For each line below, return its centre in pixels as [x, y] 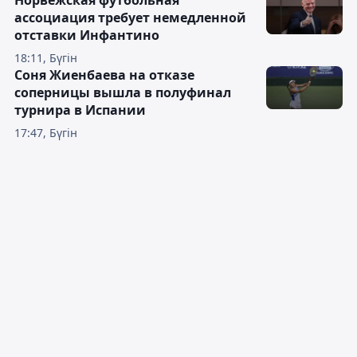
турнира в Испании [80, 110]
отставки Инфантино [87, 35]
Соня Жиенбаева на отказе [104, 75]
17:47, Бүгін [46, 132]
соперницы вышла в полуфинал [123, 92]
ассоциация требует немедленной [130, 17]
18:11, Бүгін [46, 57]
